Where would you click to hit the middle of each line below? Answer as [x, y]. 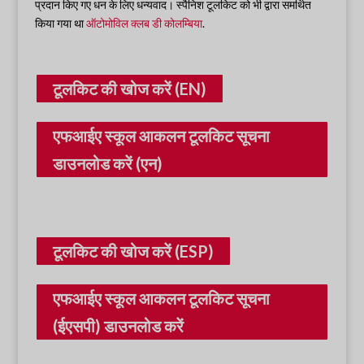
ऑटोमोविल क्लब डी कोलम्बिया [144, 24]
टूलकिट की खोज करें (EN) [129, 89]
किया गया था [60, 24]
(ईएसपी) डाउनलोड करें [118, 326]
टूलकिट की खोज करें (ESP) [133, 251]
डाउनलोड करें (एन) [107, 164]
